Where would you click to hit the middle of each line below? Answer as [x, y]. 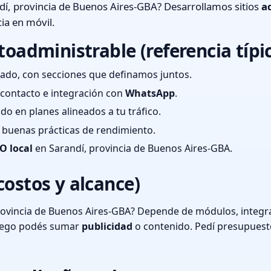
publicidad [107, 227]
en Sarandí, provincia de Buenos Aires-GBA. [132, 149]
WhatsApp [150, 93]
